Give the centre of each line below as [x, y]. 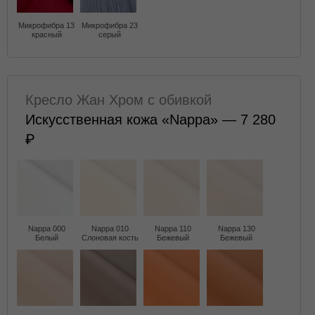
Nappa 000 [46, 229]
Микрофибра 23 [110, 25]
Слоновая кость [110, 238]
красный [46, 34]
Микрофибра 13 [46, 25]
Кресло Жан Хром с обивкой [118, 100]
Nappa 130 [236, 229]
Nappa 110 [173, 229]
